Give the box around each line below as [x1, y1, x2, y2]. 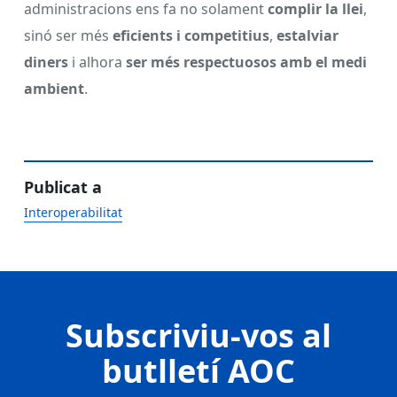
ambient [24, 78, 84, 98]
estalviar [276, 25, 339, 45]
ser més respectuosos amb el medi [126, 51, 367, 72]
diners [24, 51, 68, 72]
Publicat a [24, 175, 102, 198]
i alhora [68, 51, 126, 72]
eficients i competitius [113, 25, 269, 45]
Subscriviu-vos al [66, 313, 331, 357]
